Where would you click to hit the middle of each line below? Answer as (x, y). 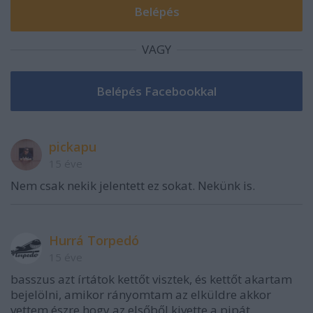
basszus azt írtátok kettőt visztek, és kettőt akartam (151, 279)
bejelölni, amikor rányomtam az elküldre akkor (141, 295)
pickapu (73, 147)
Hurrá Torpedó (94, 241)
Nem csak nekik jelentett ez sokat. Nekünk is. (133, 186)
